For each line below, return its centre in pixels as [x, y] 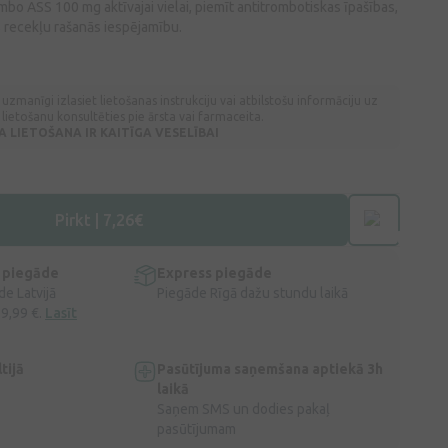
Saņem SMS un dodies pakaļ [243, 409]
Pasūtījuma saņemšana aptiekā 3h [270, 369]
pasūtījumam [196, 429]
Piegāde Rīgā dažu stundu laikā [252, 293]
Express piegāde [214, 273]
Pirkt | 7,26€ [99, 220]
